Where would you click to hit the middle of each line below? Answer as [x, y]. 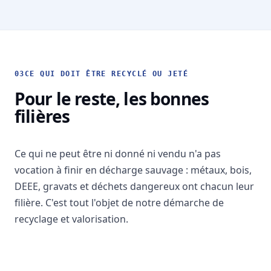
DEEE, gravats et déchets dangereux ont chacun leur [134, 186]
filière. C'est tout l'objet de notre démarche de [119, 202]
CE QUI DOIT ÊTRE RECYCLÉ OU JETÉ [106, 73]
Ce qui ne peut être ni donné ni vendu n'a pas [118, 153]
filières [42, 116]
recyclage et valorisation [70, 219]
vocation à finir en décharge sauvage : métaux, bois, [133, 170]
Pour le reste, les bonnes [112, 98]
